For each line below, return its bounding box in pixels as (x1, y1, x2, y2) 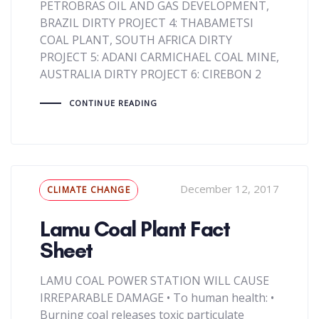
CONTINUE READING (68, 97, 158, 108)
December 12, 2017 (180, 182, 279, 197)
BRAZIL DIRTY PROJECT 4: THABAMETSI (40, 14, 253, 31)
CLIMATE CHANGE (47, 184, 130, 197)
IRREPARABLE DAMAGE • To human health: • (40, 290, 274, 306)
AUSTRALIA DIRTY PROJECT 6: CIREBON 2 (40, 66, 261, 82)
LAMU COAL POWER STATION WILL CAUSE (40, 273, 269, 289)
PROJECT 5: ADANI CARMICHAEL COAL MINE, (40, 48, 279, 65)
